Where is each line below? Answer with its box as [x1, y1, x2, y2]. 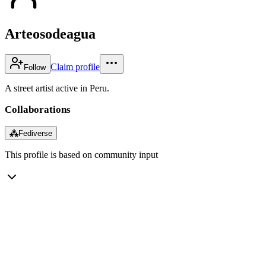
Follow [24, 62, 46, 72]
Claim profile [50, 61, 100, 72]
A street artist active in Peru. [5, 83, 109, 93]
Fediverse [18, 128, 52, 138]
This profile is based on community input [5, 149, 158, 160]
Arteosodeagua [5, 26, 96, 42]
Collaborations [5, 103, 71, 115]
